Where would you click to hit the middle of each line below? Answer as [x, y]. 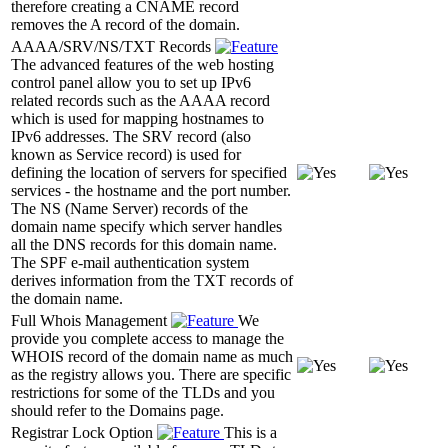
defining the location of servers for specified [149, 172]
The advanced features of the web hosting [142, 64]
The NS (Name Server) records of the [129, 208]
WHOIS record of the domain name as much [152, 356]
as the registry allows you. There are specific [151, 374]
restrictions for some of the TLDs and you [143, 392]
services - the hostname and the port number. [151, 190]
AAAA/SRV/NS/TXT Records [113, 46]
